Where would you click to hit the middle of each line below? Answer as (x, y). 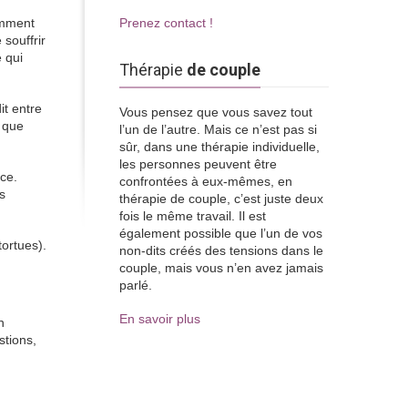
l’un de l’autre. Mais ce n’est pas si (218, 129)
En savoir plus (160, 319)
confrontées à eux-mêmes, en (206, 181)
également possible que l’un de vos (221, 233)
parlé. (136, 285)
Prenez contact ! (166, 23)
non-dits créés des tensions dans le (221, 250)
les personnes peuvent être (198, 164)
